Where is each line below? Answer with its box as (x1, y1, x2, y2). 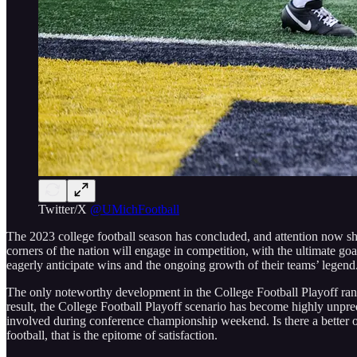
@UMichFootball (90, 202, 179, 216)
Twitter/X (38, 202, 90, 216)
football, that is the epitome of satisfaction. (6, 328, 218, 342)
